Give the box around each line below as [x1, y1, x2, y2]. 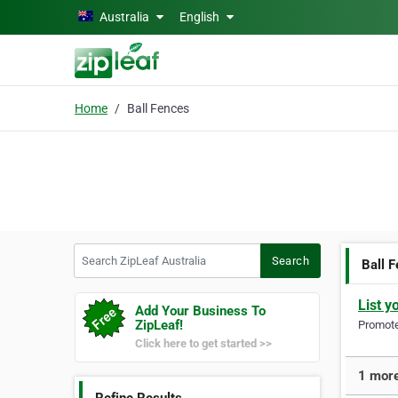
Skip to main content [6, 8, 123, 22]
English [179, 10, 222, 24]
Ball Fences [127, 100, 189, 115]
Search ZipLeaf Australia [74, 244, 209, 259]
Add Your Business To [135, 303, 266, 319]
